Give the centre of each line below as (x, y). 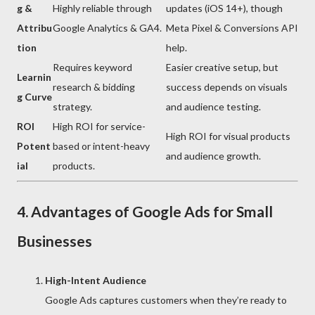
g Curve (34, 97)
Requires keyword (92, 67)
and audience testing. (213, 107)
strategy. (72, 107)
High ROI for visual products (228, 136)
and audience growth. (213, 156)
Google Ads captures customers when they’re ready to (166, 300)
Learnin (34, 77)
